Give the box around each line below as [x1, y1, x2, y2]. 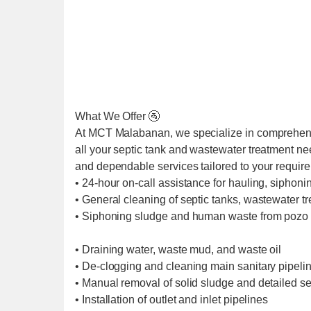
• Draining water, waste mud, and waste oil [75, 244, 282, 255]
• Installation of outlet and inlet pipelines [75, 294, 269, 305]
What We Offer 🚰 [75, 110, 160, 122]
